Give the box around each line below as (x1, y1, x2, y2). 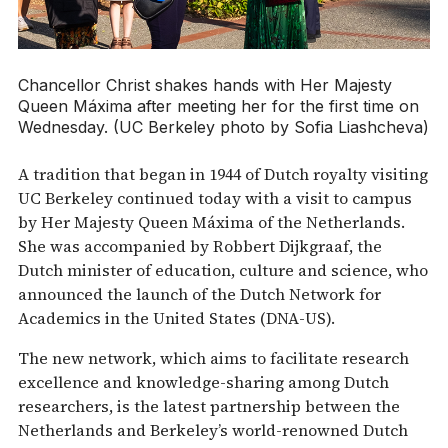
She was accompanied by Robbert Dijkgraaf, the (18, 234, 382, 257)
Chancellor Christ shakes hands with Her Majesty (18, 74, 392, 95)
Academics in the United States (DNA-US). (18, 306, 335, 329)
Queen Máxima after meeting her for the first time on (18, 95, 419, 116)
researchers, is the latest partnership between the (18, 394, 400, 417)
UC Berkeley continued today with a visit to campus (18, 186, 412, 209)
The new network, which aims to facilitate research (18, 346, 409, 369)
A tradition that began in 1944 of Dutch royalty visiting (18, 162, 428, 185)
